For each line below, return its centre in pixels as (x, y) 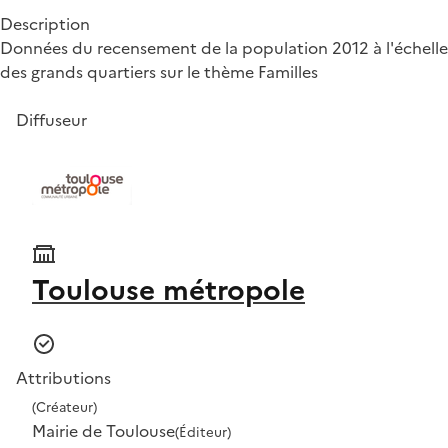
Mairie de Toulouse (103, 430)
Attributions (63, 377)
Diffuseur (51, 119)
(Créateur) (64, 406)
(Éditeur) (203, 431)
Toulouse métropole (168, 289)
